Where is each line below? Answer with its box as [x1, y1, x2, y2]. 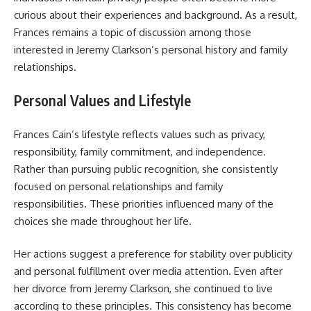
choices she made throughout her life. [14, 214, 192, 228]
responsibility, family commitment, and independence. [14, 144, 266, 158]
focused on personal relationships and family [14, 179, 223, 193]
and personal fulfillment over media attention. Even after [14, 264, 283, 278]
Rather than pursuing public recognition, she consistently [14, 162, 278, 176]
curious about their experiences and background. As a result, [14, 8, 297, 22]
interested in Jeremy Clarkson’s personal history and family [14, 42, 287, 56]
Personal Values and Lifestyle [14, 91, 191, 110]
